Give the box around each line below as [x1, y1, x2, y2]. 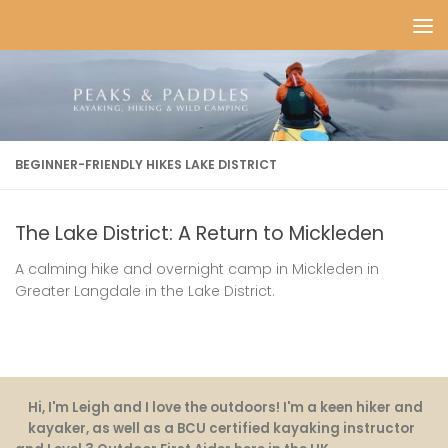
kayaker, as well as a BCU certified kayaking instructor [28, 419, 416, 439]
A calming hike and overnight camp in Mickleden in [15, 259, 379, 280]
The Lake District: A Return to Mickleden [15, 220, 384, 248]
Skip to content [27, 19, 145, 39]
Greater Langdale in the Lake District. [15, 281, 275, 302]
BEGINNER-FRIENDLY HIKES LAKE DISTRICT [15, 156, 277, 174]
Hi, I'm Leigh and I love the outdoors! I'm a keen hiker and [28, 398, 424, 418]
